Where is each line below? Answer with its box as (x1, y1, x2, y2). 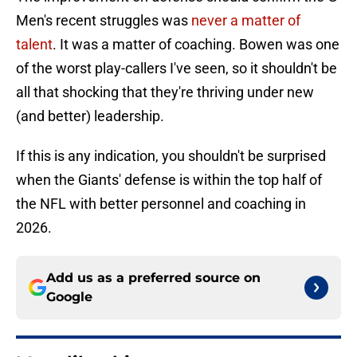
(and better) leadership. (16, 108, 164, 125)
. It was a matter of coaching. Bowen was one (53, 36, 339, 53)
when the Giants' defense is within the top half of (16, 171, 322, 189)
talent (16, 36, 53, 53)
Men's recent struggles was (16, 12, 191, 29)
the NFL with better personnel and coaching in (16, 195, 306, 213)
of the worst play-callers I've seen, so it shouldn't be (16, 60, 337, 77)
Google (46, 289, 92, 305)
